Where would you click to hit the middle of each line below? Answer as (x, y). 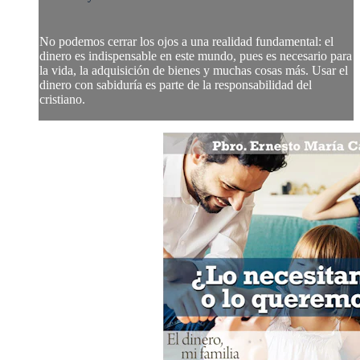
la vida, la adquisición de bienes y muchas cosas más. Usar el (194, 70)
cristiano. (62, 99)
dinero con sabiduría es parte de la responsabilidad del (176, 84)
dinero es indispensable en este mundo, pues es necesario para (196, 55)
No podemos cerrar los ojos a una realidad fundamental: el (186, 41)
